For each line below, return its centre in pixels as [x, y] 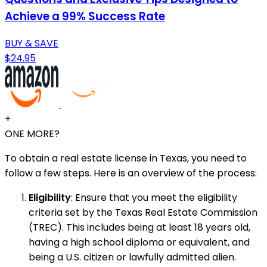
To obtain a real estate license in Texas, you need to [126, 159]
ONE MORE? [32, 134]
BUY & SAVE [32, 44]
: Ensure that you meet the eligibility [154, 198]
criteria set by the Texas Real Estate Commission [143, 213]
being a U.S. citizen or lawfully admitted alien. [132, 257]
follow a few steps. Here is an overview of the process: [131, 173]
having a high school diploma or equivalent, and [139, 243]
